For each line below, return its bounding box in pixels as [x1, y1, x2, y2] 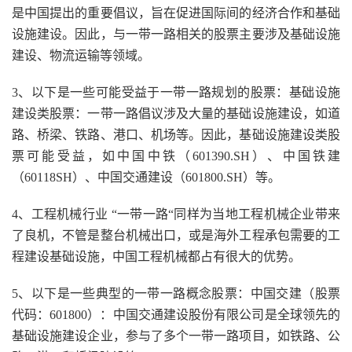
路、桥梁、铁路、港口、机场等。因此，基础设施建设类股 [12, 128, 340, 141]
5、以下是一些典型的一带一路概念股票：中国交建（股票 [12, 287, 340, 300]
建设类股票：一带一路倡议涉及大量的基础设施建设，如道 [12, 107, 340, 120]
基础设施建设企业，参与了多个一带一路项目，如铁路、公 [12, 329, 340, 343]
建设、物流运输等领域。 [12, 49, 150, 62]
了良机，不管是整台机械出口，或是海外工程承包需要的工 [12, 229, 340, 242]
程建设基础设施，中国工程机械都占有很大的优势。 [12, 250, 301, 263]
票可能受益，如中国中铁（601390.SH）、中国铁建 [12, 149, 340, 163]
